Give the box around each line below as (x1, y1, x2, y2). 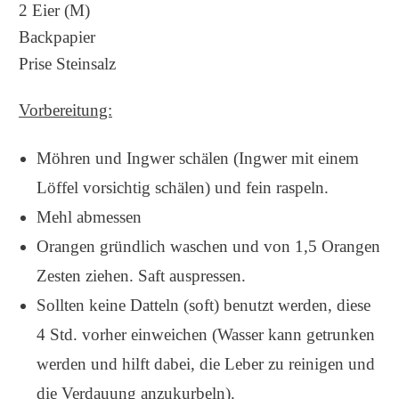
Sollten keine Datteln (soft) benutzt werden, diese (37, 296, 370, 314)
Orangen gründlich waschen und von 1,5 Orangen (37, 237, 380, 256)
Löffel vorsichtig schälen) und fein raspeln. (37, 178, 329, 197)
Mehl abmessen (37, 208, 142, 226)
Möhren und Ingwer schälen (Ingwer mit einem (37, 149, 359, 167)
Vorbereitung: (19, 101, 112, 119)
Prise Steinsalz (19, 54, 116, 73)
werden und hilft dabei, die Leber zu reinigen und (37, 354, 375, 373)
